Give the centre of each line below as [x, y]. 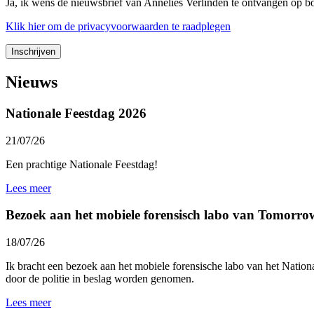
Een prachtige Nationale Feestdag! [82, 164]
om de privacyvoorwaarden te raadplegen [138, 27]
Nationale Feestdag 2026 [76, 114]
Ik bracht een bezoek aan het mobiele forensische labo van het [142, 266]
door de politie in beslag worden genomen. [100, 279]
